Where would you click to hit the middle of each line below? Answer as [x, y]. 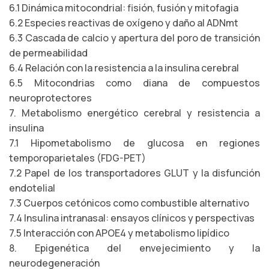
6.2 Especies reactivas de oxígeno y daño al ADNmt [124, 23]
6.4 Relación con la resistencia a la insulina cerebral [124, 68]
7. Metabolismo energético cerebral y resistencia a [134, 113]
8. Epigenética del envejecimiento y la [134, 248]
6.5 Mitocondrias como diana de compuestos [134, 83]
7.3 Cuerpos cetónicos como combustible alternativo [129, 203]
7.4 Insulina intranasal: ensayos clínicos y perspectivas [132, 218]
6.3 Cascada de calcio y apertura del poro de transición [134, 38]
